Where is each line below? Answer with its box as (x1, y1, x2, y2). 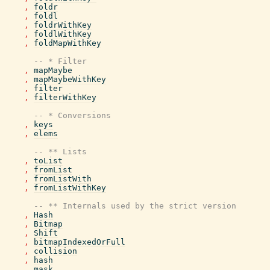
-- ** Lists (34, 147, 87, 156)
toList (34, 156, 63, 165)
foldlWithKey (34, 30, 92, 39)
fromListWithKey (34, 183, 106, 192)
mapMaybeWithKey (34, 75, 106, 84)
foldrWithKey (34, 20, 92, 30)
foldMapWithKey (34, 39, 101, 48)
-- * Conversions (34, 111, 111, 120)
